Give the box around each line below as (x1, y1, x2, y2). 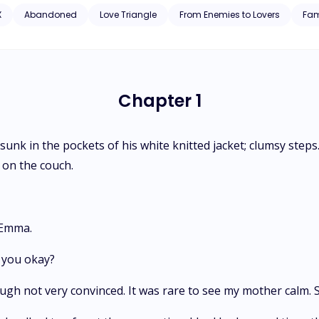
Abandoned (24, 9, 77, 21)
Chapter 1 (117, 89, 202, 113)
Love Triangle (100, 9, 157, 21)
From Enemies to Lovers (179, 9, 280, 21)
